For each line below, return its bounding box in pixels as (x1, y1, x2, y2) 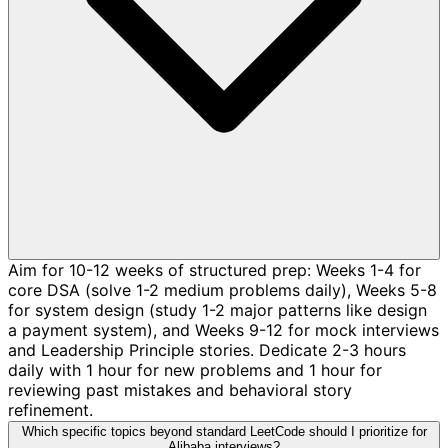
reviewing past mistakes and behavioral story (8, 379, 352, 400)
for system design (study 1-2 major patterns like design (8, 299, 427, 320)
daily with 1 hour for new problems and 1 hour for (8, 359, 382, 380)
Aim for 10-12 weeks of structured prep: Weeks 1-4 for (8, 259, 421, 280)
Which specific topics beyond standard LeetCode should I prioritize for (21, 423, 427, 439)
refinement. (8, 399, 93, 420)
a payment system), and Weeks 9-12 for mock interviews (8, 319, 439, 340)
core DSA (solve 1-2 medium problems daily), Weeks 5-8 (8, 279, 437, 300)
